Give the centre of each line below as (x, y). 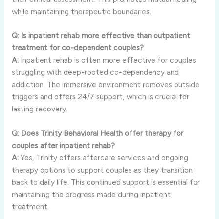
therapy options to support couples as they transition (102, 170)
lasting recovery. (39, 109)
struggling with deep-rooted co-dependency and (95, 72)
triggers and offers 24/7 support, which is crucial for (100, 97)
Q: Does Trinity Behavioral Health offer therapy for (97, 133)
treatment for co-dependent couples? (77, 48)
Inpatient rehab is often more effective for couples (107, 60)
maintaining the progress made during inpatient (91, 195)
